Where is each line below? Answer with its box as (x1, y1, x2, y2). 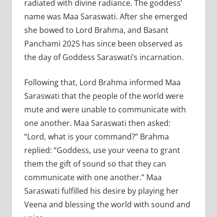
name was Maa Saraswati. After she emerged (24, 11, 187, 22)
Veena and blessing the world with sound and (24, 199, 190, 210)
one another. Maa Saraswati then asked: (24, 117, 170, 128)
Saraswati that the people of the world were (24, 90, 184, 101)
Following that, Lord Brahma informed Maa (24, 77, 181, 88)
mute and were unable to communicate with (24, 104, 186, 115)
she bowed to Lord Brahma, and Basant (24, 24, 169, 35)
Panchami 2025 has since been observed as (24, 38, 183, 49)
